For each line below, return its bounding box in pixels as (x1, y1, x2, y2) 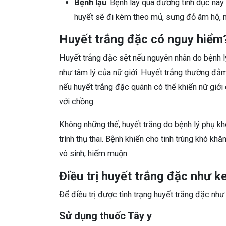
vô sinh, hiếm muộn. (59, 148, 129, 158)
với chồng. (59, 96, 95, 106)
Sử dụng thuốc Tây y (59, 209, 152, 222)
